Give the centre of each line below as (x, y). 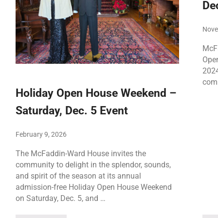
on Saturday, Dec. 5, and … (60, 198)
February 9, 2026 (41, 134)
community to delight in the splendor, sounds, (93, 164)
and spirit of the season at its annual (78, 176)
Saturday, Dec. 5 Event (72, 111)
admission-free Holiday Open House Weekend (93, 187)
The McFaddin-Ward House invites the (81, 153)
